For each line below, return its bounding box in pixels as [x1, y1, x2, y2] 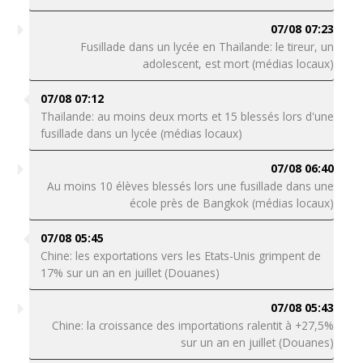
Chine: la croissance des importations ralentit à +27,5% [52, 318, 335, 333]
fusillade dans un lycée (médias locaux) [40, 126, 242, 141]
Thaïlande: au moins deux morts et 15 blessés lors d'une [40, 109, 334, 124]
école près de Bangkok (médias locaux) [130, 195, 335, 211]
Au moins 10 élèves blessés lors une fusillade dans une [47, 178, 335, 194]
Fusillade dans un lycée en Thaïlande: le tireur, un [80, 39, 335, 54]
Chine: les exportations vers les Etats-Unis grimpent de [40, 248, 321, 263]
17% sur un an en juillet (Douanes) [40, 265, 220, 280]
